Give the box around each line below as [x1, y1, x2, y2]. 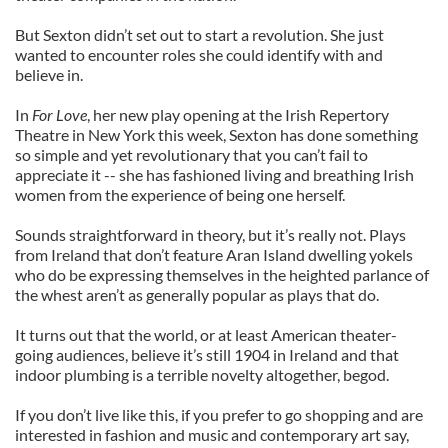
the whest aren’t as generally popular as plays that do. [15, 285, 379, 304]
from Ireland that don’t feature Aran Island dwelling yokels [15, 245, 413, 264]
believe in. [15, 65, 83, 84]
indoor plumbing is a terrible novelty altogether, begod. [15, 365, 389, 384]
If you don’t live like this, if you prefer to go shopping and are [15, 405, 423, 424]
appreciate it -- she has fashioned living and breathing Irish [15, 165, 414, 184]
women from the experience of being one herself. [15, 185, 345, 204]
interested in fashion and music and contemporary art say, [15, 425, 409, 444]
